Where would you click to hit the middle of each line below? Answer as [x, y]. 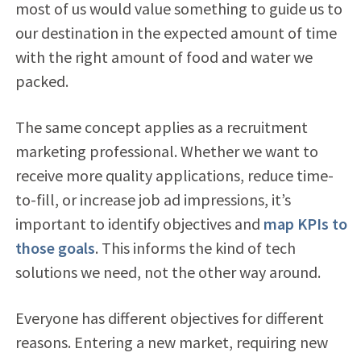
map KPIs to [305, 223]
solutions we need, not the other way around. [168, 272]
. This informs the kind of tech [195, 247]
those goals [55, 247]
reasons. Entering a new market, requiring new [171, 342]
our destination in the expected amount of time [176, 32]
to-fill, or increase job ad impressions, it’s [153, 199]
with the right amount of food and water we [164, 56]
